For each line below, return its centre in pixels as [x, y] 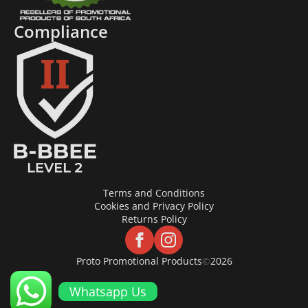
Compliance [61, 32]
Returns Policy [154, 219]
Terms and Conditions [154, 193]
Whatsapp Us [108, 291]
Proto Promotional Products [139, 261]
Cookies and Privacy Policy [154, 206]
